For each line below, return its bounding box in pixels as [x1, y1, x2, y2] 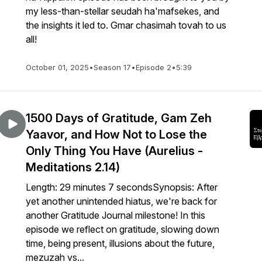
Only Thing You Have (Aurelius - [26, 144, 203, 158]
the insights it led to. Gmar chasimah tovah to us [26, 19, 226, 31]
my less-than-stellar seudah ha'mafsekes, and [26, 5, 219, 17]
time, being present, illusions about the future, [26, 237, 215, 249]
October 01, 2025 [26, 63, 89, 72]
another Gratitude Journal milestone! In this [26, 209, 205, 221]
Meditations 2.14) [26, 160, 120, 174]
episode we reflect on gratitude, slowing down [26, 223, 219, 235]
